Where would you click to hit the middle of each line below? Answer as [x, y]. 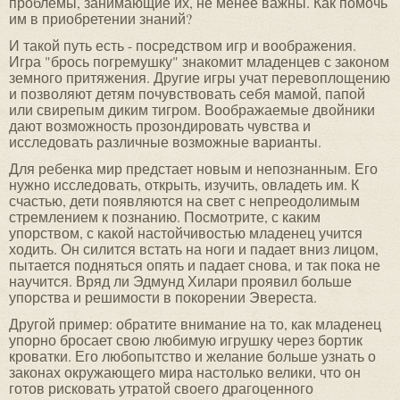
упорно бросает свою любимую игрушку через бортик [186, 340]
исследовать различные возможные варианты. [165, 142]
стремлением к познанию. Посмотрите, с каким [165, 217]
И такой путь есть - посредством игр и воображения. [183, 46]
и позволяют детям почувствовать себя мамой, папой [187, 94]
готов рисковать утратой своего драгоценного [161, 388]
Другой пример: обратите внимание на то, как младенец [195, 324]
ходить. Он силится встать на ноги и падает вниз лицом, [194, 249]
